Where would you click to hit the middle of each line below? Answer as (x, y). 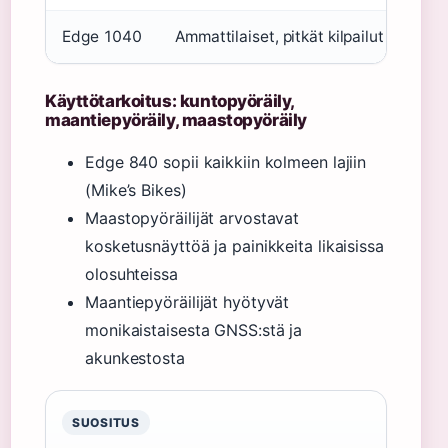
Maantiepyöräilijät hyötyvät (187, 301)
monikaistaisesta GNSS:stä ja (194, 329)
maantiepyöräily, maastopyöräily (176, 119)
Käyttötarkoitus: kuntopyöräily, (169, 100)
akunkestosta (135, 357)
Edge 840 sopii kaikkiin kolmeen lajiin (226, 161)
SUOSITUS (106, 422)
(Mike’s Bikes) (136, 189)
